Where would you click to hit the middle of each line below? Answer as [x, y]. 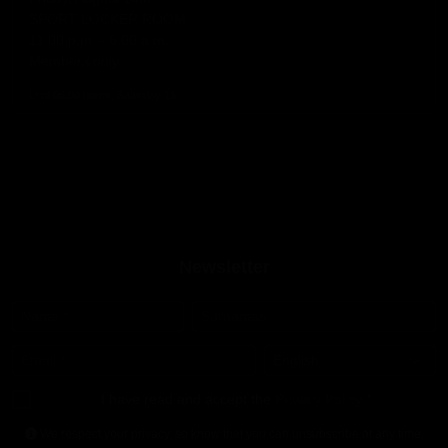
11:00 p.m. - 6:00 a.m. [99, 39]
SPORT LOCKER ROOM [107, 18]
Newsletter [224, 266]
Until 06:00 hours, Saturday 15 [102, 94]
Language [380, 354]
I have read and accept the [188, 399]
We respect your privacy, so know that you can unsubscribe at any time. [230, 434]
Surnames [345, 310]
